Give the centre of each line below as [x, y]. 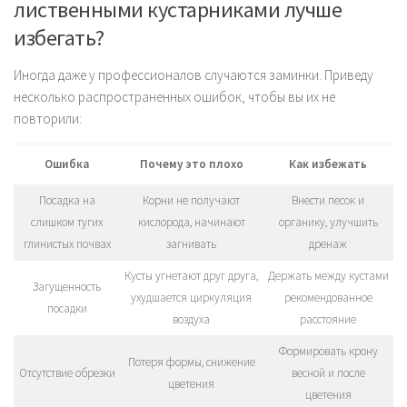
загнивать [191, 243]
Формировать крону [328, 351]
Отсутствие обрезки [67, 372]
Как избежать [328, 164]
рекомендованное [328, 297]
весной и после [328, 372]
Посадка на [67, 200]
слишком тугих [67, 222]
